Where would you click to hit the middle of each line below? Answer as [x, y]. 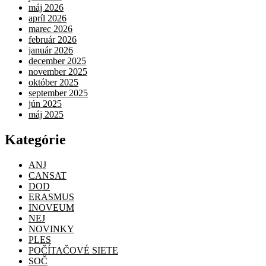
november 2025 [58, 72]
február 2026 [53, 40]
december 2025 [57, 61]
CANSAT [47, 175]
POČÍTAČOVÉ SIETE [73, 250]
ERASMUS [51, 197]
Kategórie [35, 139]
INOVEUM [51, 207]
